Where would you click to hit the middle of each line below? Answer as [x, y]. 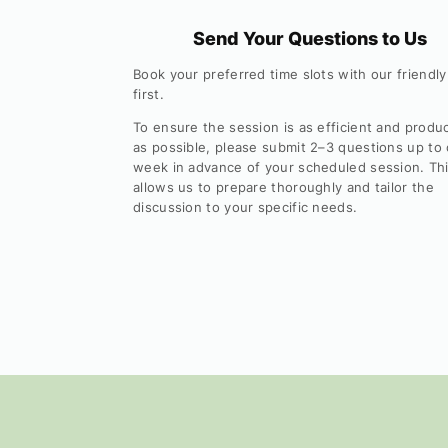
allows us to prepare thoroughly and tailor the [283, 187]
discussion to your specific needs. [245, 207]
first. [148, 94]
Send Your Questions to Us [310, 39]
